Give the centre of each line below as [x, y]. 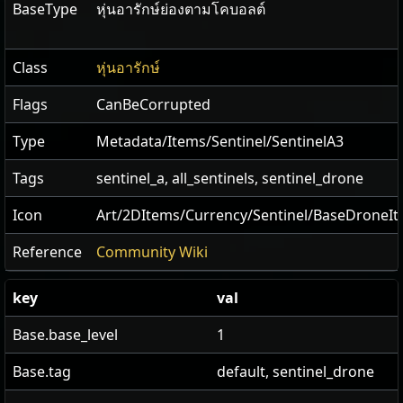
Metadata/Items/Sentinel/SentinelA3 [220, 142]
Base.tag [42, 372]
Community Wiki [152, 252]
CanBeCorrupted [153, 105]
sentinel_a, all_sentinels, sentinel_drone [230, 179]
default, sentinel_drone [296, 372]
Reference [47, 252]
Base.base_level [65, 335]
